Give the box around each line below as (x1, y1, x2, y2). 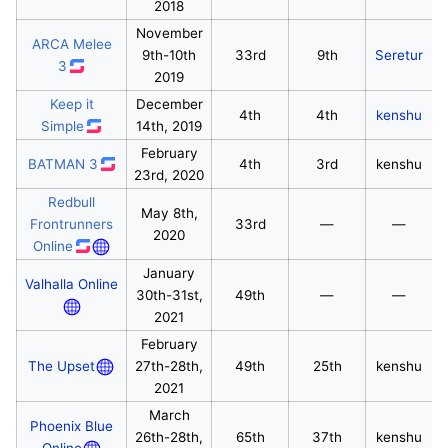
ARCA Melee (31, 35, 112, 52)
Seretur (375, 46, 423, 63)
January (143, 264, 195, 281)
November (135, 24, 203, 41)
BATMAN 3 (27, 155, 98, 172)
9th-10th (142, 46, 196, 63)
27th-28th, (135, 357, 203, 374)
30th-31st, (135, 286, 203, 303)
